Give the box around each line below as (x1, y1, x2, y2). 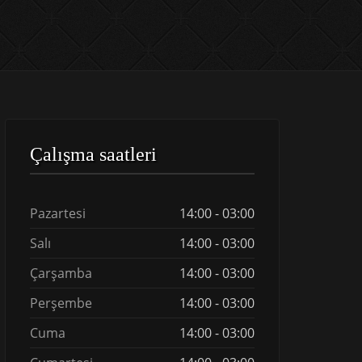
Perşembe (30, 294, 92, 312)
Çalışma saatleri (30, 144, 157, 165)
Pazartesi (30, 204, 86, 222)
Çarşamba (30, 264, 92, 282)
